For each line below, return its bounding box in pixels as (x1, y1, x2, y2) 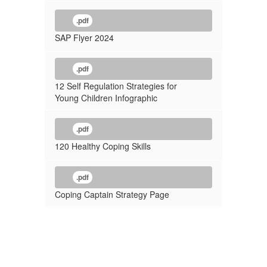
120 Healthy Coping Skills (55, 140, 151, 152)
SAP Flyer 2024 (55, 32, 114, 44)
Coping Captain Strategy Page (55, 188, 169, 200)
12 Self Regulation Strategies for (55, 80, 177, 92)
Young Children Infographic (55, 92, 157, 104)
